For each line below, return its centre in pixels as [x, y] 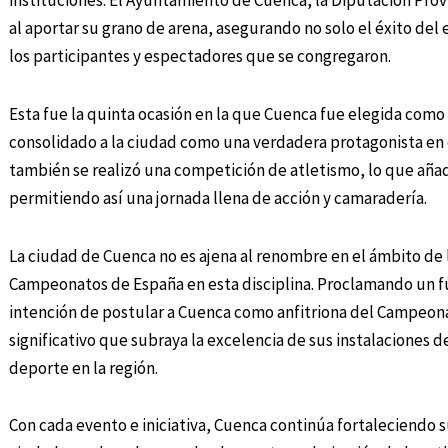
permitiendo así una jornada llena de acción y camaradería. [217, 197]
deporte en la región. [83, 367]
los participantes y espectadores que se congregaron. [199, 56]
